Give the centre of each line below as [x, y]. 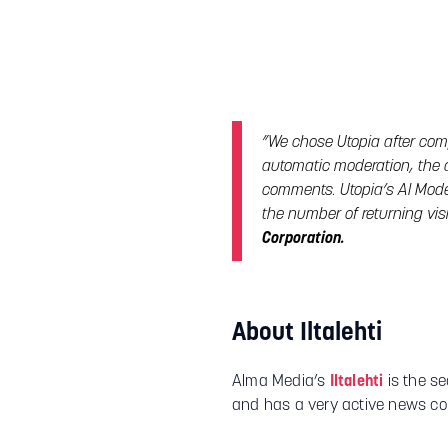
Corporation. [303, 239]
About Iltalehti [307, 334]
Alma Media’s [281, 382]
